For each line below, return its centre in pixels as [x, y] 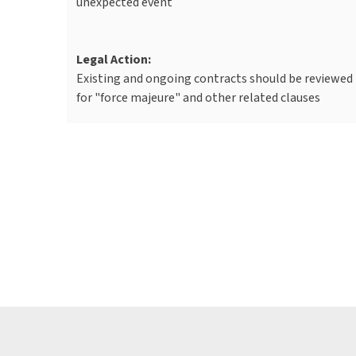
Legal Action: [114, 59]
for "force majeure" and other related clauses [198, 97]
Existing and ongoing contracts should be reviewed [215, 78]
